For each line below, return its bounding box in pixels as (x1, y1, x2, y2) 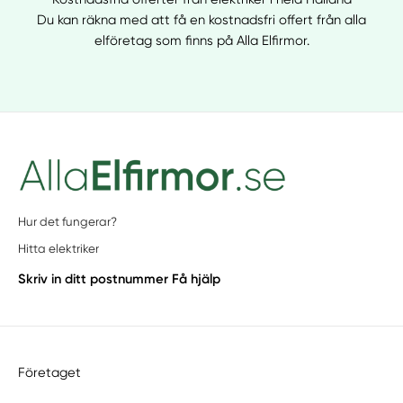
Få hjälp (172, 270, 221, 287)
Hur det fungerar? (18, 214, 118, 228)
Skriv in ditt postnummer (18, 270, 169, 287)
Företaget (18, 364, 82, 381)
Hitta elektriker (18, 242, 100, 256)
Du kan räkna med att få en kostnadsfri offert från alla (37, 12, 366, 29)
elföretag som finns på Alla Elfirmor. (94, 32, 309, 49)
